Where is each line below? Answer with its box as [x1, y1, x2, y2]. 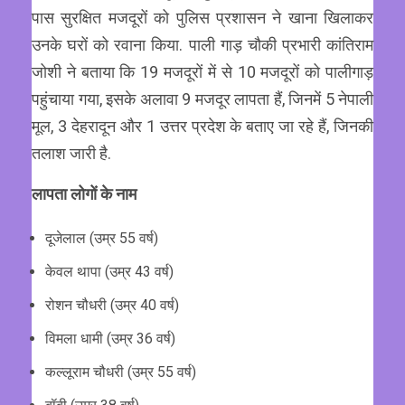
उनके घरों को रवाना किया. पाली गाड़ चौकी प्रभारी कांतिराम [32, 35, 373, 55]
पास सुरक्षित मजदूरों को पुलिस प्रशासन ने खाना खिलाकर [32, 8, 373, 28]
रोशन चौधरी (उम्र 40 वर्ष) [45, 297, 179, 315]
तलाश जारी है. [32, 144, 111, 164]
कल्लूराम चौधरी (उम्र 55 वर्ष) [45, 363, 196, 381]
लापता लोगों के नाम [32, 184, 137, 204]
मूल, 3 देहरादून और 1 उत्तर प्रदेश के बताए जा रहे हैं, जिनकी [32, 117, 373, 137]
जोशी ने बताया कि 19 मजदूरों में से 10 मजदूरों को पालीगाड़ [32, 62, 373, 82]
